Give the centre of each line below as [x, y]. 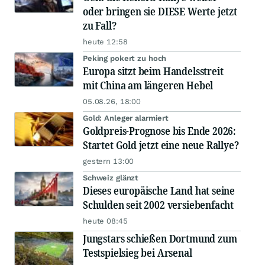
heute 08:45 [105, 221]
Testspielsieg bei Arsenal [138, 253]
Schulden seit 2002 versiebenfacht [159, 205]
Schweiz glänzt [111, 178]
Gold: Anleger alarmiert [126, 118]
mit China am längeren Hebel [148, 85]
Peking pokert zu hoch [125, 59]
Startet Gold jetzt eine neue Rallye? [161, 145]
